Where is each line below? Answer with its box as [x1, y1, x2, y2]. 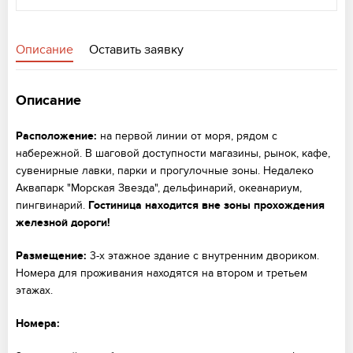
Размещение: [16, 249, 87, 262]
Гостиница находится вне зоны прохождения [85, 199, 325, 212]
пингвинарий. [16, 199, 85, 212]
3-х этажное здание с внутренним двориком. [87, 249, 319, 262]
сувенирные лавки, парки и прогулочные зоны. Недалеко [16, 164, 314, 177]
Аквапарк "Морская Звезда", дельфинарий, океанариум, [16, 181, 302, 195]
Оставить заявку [89, 42, 184, 58]
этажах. [16, 284, 53, 297]
